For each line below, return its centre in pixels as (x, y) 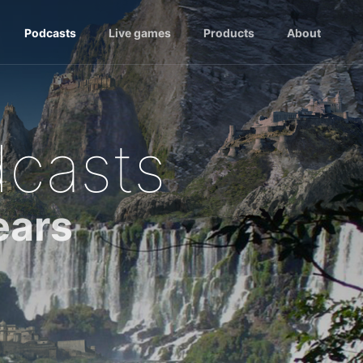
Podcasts (50, 32)
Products (229, 32)
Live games (140, 32)
